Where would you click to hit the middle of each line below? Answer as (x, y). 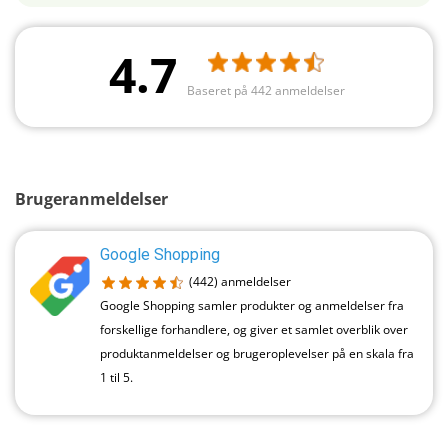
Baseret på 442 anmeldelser (265, 90)
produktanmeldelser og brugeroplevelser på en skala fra (257, 354)
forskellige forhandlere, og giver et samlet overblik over (254, 330)
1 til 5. (116, 378)
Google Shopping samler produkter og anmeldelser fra (252, 306)
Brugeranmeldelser (91, 199)
